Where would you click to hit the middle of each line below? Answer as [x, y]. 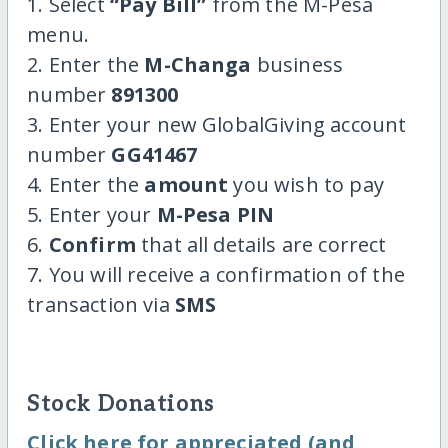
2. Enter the [86, 65]
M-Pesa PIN [215, 215]
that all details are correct [261, 245]
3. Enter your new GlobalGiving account [217, 125]
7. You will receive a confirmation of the [216, 275]
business [297, 65]
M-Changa [198, 65]
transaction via [101, 305]
